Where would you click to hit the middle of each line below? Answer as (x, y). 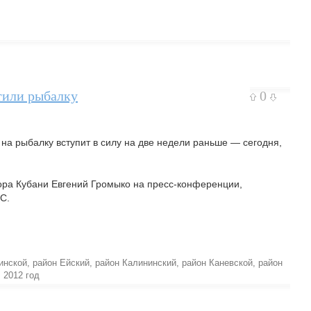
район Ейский (61, 263)
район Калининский (136, 263)
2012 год (22, 275)
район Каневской (217, 263)
